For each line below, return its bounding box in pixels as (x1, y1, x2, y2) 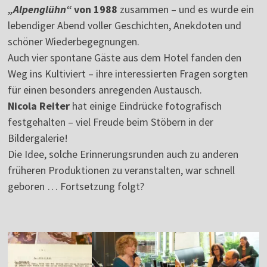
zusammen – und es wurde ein (117, 2, 254, 16)
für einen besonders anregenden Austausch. (7, 83, 202, 97)
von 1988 (71, 2, 117, 16)
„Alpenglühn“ (7, 2, 72, 16)
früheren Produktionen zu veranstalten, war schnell (7, 163, 235, 177)
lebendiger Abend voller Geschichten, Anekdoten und (7, 18, 241, 32)
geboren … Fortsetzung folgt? (7, 179, 144, 193)
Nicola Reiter (7, 99, 70, 113)
